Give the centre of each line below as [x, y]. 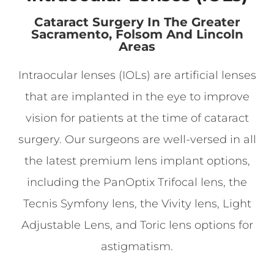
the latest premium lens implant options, [137, 161]
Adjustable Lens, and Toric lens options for [137, 225]
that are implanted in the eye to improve [137, 97]
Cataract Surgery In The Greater [137, 22]
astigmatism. [137, 246]
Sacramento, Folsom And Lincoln [137, 34]
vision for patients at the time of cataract [137, 118]
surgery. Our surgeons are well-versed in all [137, 139]
